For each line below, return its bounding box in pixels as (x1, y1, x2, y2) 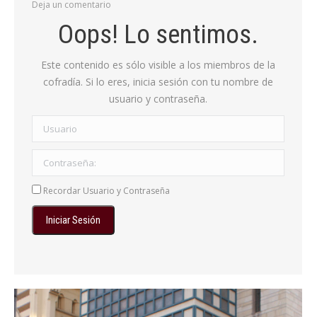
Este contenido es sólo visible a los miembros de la (41, 58, 275, 71)
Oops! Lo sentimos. (58, 19, 258, 50)
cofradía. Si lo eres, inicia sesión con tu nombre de (43, 75, 273, 88)
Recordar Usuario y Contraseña (41, 185, 170, 197)
